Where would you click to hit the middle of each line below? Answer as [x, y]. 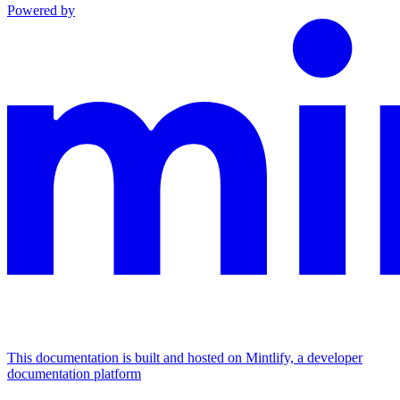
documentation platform [74, 374]
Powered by [41, 11]
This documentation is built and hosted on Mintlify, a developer [185, 358]
